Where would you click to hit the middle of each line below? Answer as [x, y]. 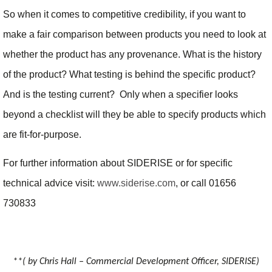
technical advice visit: [50, 183]
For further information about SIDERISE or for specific [118, 163]
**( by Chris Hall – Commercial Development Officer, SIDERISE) [136, 261]
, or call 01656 [206, 183]
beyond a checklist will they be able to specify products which [134, 114]
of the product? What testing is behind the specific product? [129, 74]
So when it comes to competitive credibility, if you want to [124, 14]
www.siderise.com [136, 183]
